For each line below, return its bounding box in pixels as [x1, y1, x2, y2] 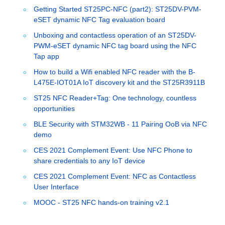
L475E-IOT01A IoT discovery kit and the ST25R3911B [33, 78, 205, 87]
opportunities [33, 104, 75, 113]
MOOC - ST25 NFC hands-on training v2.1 [33, 198, 169, 207]
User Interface [33, 183, 79, 191]
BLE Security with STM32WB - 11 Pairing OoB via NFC [33, 120, 207, 129]
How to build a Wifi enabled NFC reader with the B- [33, 68, 195, 76]
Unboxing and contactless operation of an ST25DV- [33, 31, 196, 40]
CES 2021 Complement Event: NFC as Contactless [33, 172, 196, 181]
